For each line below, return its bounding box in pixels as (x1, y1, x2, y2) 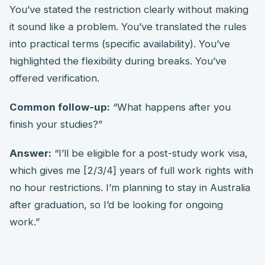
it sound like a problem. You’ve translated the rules (9, 20, 247, 33)
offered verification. (9, 72, 99, 84)
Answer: (9, 147, 51, 159)
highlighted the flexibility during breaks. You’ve (9, 54, 227, 67)
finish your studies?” (9, 118, 102, 130)
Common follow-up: (9, 101, 110, 113)
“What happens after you (110, 101, 231, 113)
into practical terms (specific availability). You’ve (9, 37, 230, 50)
